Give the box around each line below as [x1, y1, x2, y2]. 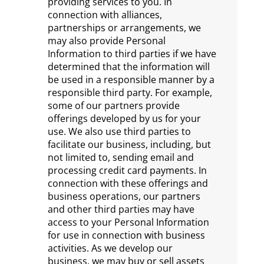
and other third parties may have [47, 203, 194, 216]
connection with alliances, [47, 8, 162, 21]
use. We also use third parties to [47, 125, 191, 138]
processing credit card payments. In [47, 164, 207, 177]
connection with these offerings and [47, 177, 208, 190]
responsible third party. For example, [47, 86, 212, 99]
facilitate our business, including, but [47, 138, 211, 151]
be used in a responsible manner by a [47, 73, 214, 86]
